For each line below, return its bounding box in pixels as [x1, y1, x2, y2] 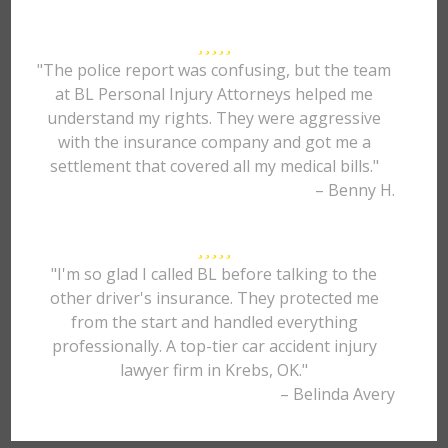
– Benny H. [314, 179, 395, 201]
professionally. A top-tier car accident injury [51, 335, 377, 357]
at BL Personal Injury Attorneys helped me [55, 83, 374, 105]
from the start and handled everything [70, 311, 358, 333]
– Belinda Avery [279, 383, 395, 405]
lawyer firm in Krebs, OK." [120, 359, 309, 381]
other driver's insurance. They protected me [49, 287, 379, 309]
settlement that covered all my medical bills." [49, 155, 379, 177]
